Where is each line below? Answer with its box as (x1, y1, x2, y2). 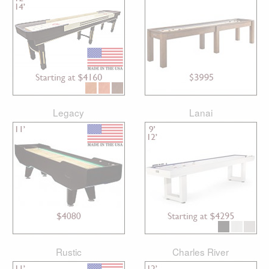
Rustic (55, 244, 82, 258)
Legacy (53, 106, 84, 119)
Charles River (172, 244, 229, 258)
